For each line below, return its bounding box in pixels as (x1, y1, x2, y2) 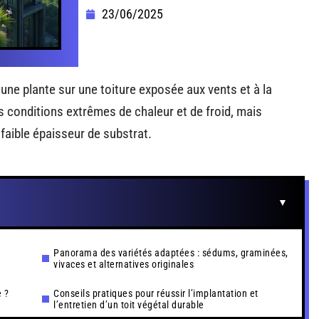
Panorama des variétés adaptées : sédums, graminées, (53, 247, 288, 258)
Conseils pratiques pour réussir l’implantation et (53, 288, 258, 299)
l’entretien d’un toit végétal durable (53, 299, 204, 310)
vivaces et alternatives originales (53, 258, 194, 270)
